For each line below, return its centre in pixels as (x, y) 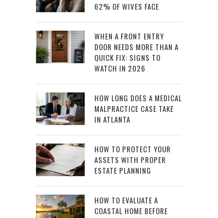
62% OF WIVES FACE (127, 7)
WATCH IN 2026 (120, 68)
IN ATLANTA (112, 119)
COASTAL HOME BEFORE (131, 211)
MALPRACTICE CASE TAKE (134, 109)
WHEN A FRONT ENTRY (129, 36)
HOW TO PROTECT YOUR (133, 149)
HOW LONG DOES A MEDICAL (138, 98)
